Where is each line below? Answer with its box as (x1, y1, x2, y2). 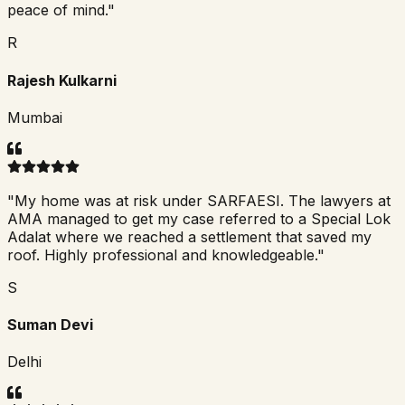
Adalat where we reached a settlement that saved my (7, 227, 372, 246)
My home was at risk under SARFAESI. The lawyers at (14, 191, 391, 210)
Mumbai (7, 108, 62, 127)
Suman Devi (7, 316, 93, 334)
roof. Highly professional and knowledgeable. (7, 245, 317, 264)
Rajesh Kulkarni (7, 71, 117, 89)
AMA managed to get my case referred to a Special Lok (7, 209, 391, 228)
